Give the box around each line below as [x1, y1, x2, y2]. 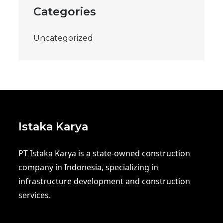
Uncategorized [33, 33, 94, 43]
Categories [33, 5, 97, 19]
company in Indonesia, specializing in [18, 162, 159, 173]
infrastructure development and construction [18, 176, 191, 187]
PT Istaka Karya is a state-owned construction [18, 148, 191, 159]
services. [18, 190, 51, 201]
